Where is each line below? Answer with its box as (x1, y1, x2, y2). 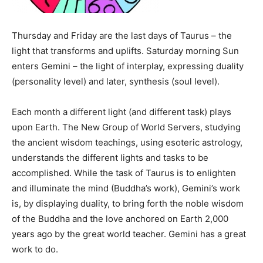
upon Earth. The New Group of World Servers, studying (12, 122, 241, 133)
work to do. (12, 244, 58, 255)
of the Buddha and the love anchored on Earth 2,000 (12, 213, 228, 224)
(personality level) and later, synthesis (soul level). (12, 76, 220, 87)
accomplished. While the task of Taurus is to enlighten (12, 167, 236, 178)
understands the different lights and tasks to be (12, 152, 208, 163)
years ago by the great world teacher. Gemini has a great (12, 228, 246, 240)
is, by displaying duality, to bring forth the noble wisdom (12, 198, 244, 209)
